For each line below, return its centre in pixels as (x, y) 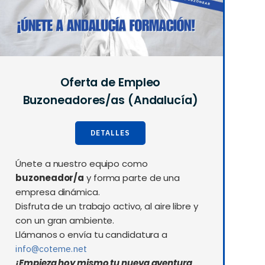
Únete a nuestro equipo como (82, 164)
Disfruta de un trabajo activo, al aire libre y (107, 206)
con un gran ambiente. (65, 221)
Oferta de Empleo (110, 83)
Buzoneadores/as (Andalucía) (110, 101)
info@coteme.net (51, 249)
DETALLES (111, 133)
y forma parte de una (132, 178)
